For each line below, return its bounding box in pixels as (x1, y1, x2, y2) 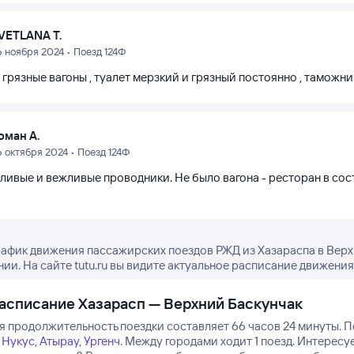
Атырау (39, 333, 79, 348)
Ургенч (83, 333, 120, 348)
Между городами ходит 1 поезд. (124, 333, 295, 348)
